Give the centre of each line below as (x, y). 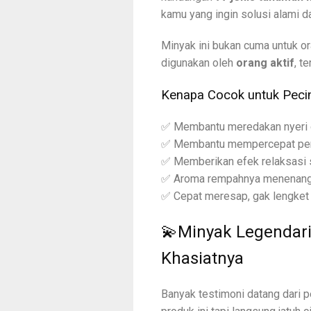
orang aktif (265, 62)
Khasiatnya (202, 259)
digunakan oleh (199, 62)
